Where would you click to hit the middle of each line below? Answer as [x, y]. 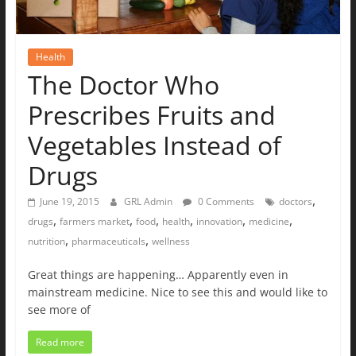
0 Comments [224, 201]
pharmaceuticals [108, 241]
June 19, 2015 [69, 201]
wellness [170, 241]
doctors [295, 201]
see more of [59, 309]
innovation [219, 221]
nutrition [46, 241]
